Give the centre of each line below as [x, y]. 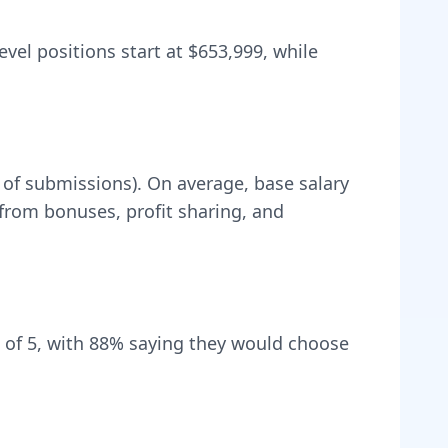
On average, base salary [248, 183]
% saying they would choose [229, 343]
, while [290, 51]
